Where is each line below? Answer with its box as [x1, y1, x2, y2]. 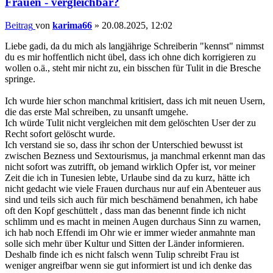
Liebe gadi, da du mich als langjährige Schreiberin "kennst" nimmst [5, 41, 264, 52]
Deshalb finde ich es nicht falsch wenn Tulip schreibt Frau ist [5, 249, 239, 260]
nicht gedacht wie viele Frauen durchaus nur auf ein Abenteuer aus [5, 183, 261, 194]
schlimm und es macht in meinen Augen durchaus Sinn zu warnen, [5, 216, 261, 227]
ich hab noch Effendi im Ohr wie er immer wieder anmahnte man [5, 227, 255, 238]
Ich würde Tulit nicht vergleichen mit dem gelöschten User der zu [5, 118, 256, 129]
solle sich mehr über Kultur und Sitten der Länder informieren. [5, 238, 244, 249]
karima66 [52, 20, 92, 31]
